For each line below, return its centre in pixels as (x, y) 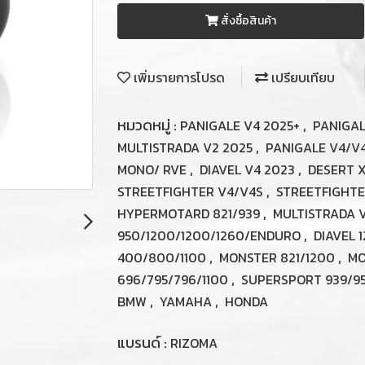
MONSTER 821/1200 (279, 257)
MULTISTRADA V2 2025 (187, 147)
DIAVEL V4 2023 (249, 169)
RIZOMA (194, 343)
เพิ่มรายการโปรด (178, 78)
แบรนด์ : (144, 343)
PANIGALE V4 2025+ (242, 125)
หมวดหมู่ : (149, 125)
